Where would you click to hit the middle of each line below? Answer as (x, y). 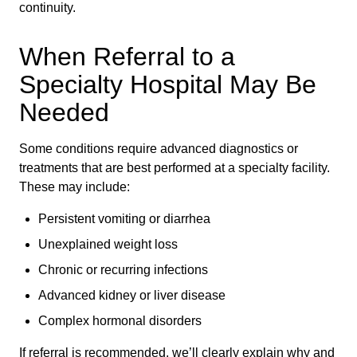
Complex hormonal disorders (120, 321)
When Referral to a (127, 57)
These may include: (75, 187)
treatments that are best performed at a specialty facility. (175, 168)
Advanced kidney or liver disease (132, 295)
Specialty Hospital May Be (168, 84)
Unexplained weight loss (108, 244)
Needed (64, 112)
